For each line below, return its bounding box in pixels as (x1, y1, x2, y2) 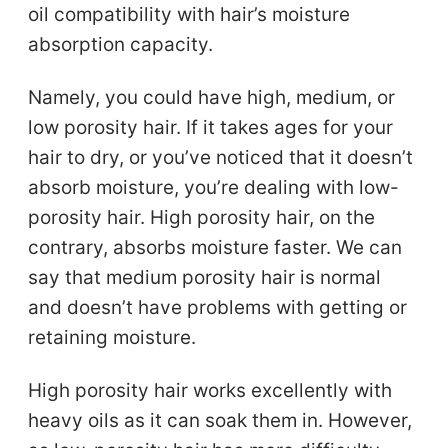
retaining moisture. (28, 325, 197, 349)
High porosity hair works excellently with (28, 378, 393, 402)
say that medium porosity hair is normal (28, 265, 382, 289)
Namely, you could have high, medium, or (28, 85, 396, 109)
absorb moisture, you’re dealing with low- (28, 175, 400, 199)
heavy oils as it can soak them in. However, (28, 408, 413, 432)
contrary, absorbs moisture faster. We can (28, 235, 403, 259)
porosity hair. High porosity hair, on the (28, 205, 376, 229)
